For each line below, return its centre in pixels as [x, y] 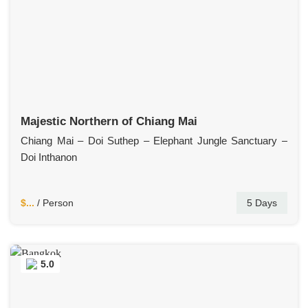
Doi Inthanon [49, 157]
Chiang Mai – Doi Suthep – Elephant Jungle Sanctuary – [154, 141]
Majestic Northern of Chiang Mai [109, 122]
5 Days [262, 202]
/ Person [54, 202]
